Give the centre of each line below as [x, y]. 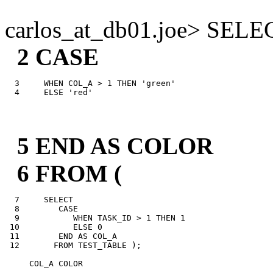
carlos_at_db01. [81, 29]
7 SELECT [39, 199]
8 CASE [41, 208]
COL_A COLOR [44, 263]
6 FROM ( [63, 173]
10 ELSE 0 [54, 227]
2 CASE [52, 57]
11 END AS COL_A [61, 236]
